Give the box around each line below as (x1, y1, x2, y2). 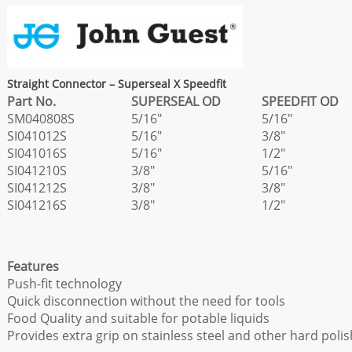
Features (7, 258, 59, 275)
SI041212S (7, 179, 67, 196)
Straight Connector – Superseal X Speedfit (7, 76, 226, 91)
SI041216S (7, 196, 67, 214)
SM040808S (7, 110, 75, 127)
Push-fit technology (7, 275, 122, 292)
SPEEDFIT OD (262, 93, 339, 110)
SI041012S (7, 127, 67, 145)
